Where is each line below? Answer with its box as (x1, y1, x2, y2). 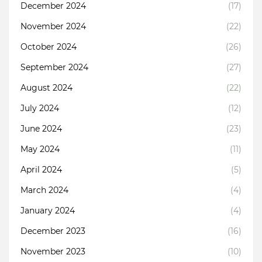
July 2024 (20, 103, 59, 114)
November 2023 (20, 246, 85, 257)
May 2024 (20, 144, 60, 155)
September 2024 (20, 62, 88, 73)
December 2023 (20, 226, 85, 237)
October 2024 (20, 42, 77, 53)
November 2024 (20, 21, 86, 32)
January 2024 (20, 205, 75, 216)
